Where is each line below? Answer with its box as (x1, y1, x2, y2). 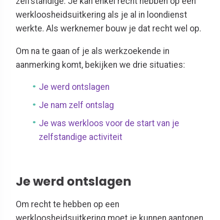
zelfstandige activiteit (39, 132, 123, 142)
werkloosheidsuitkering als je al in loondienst (16, 10, 187, 20)
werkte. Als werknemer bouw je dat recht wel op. (16, 24, 201, 33)
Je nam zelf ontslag (39, 100, 114, 110)
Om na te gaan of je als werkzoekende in (16, 46, 169, 56)
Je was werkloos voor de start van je (39, 118, 180, 128)
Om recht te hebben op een (16, 199, 119, 209)
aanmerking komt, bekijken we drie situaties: (16, 59, 185, 70)
